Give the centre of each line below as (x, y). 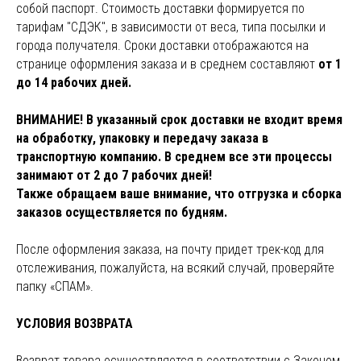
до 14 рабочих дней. (74, 83)
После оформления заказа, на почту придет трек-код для (170, 249)
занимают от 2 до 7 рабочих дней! (114, 175)
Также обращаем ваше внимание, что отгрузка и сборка (179, 194)
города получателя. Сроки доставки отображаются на (162, 46)
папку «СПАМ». (55, 286)
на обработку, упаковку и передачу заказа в (142, 138)
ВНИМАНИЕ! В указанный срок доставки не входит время (179, 120)
